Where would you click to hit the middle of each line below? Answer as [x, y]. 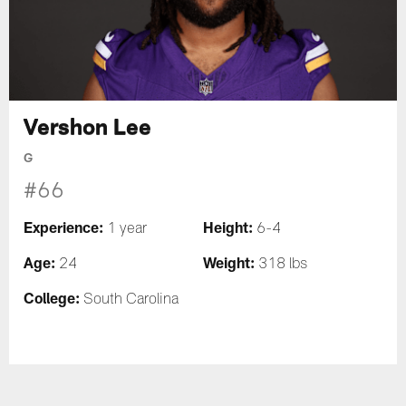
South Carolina [130, 301]
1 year [127, 231]
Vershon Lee [88, 126]
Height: [228, 227]
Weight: [229, 263]
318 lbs [281, 266]
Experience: [66, 227]
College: [52, 298]
